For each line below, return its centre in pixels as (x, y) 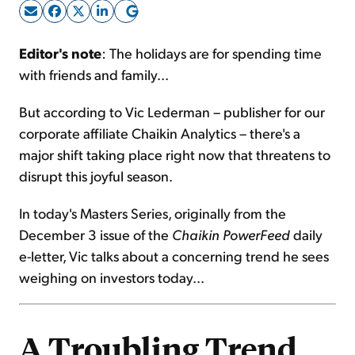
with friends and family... (94, 74)
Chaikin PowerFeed (231, 235)
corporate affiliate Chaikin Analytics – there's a (160, 133)
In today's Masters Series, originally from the (153, 213)
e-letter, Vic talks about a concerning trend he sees (174, 256)
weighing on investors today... (112, 277)
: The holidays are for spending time (212, 53)
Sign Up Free (177, 46)
